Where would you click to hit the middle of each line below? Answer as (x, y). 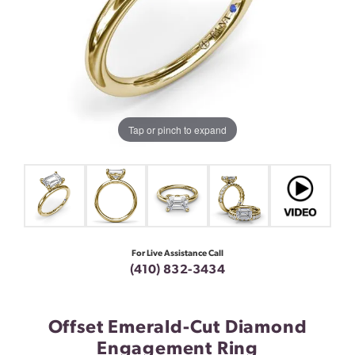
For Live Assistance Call (177, 254)
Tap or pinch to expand (177, 129)
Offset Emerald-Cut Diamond (177, 329)
